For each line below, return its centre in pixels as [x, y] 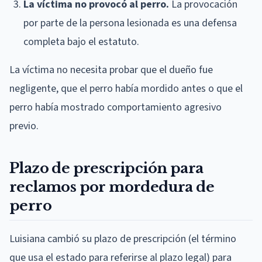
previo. [24, 126]
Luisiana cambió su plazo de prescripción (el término [123, 239]
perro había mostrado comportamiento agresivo [116, 107]
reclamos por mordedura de [112, 187]
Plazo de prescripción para [106, 168]
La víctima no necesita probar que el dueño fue [111, 70]
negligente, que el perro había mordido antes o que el [126, 88]
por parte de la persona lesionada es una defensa [130, 23]
